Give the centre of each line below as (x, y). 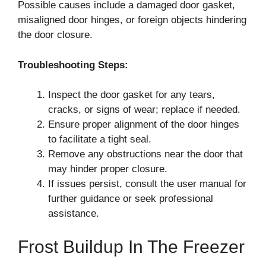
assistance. (74, 213)
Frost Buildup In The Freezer (131, 246)
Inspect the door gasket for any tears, (132, 95)
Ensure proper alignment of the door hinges (144, 124)
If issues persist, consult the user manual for (147, 184)
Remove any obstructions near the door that (145, 154)
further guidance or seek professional (131, 199)
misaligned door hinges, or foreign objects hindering (132, 20)
